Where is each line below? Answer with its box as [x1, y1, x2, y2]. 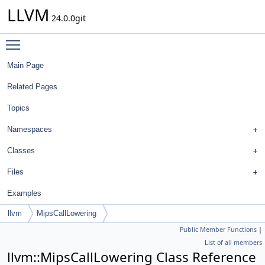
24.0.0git [49, 12, 86, 24]
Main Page [7, 61, 44, 70]
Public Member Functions [180, 225, 257, 234]
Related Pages [7, 82, 57, 91]
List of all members [205, 238, 262, 247]
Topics [7, 104, 30, 112]
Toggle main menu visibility [26, 34, 135, 45]
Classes [7, 146, 35, 155]
